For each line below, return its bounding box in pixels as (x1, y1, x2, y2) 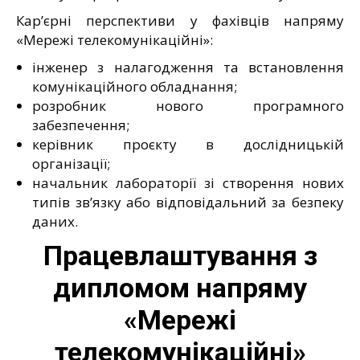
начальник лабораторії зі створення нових (32, 173, 344, 192)
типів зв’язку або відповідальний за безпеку (32, 192, 344, 211)
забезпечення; (32, 115, 129, 134)
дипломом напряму (53, 271, 307, 304)
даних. (32, 211, 78, 231)
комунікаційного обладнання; (32, 76, 237, 96)
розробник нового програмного (32, 96, 344, 115)
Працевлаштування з (43, 239, 317, 272)
